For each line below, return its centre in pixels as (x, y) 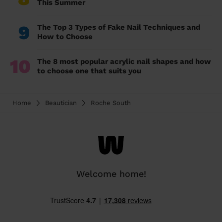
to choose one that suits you (89, 71)
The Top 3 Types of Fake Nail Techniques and (119, 28)
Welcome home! (111, 174)
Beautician (61, 103)
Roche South (111, 103)
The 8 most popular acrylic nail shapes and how (124, 62)
